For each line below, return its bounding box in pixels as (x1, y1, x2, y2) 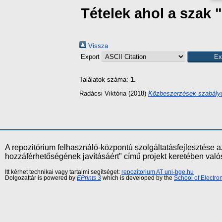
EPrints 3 (77, 174, 101, 181)
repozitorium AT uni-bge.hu (121, 168, 194, 175)
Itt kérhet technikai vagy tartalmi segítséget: (5, 168, 121, 175)
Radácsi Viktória (79, 89, 126, 97)
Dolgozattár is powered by (5, 174, 77, 181)
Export (81, 53, 102, 60)
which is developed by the (101, 174, 174, 181)
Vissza (86, 42, 108, 50)
